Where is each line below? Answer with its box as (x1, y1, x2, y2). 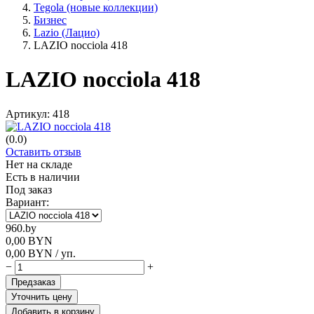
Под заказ (6, 183, 52, 196)
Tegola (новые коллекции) (34, 1, 158, 13)
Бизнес (34, 14, 67, 26)
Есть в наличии (6, 170, 80, 183)
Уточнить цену (11, 291, 72, 302)
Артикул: (6, 107, 53, 120)
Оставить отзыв (6, 145, 81, 158)
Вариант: (6, 196, 49, 208)
